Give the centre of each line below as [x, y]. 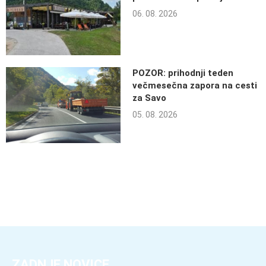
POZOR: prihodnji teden [183, 73]
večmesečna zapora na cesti [194, 85]
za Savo [149, 98]
